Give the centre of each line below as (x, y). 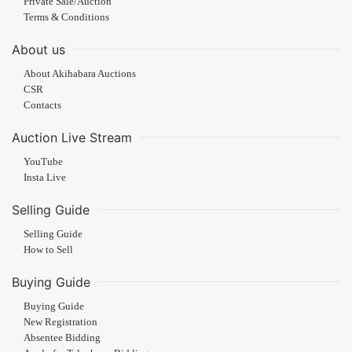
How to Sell (48, 249)
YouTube (43, 161)
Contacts (42, 105)
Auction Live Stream (72, 137)
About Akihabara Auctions (80, 73)
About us (38, 49)
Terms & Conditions (66, 17)
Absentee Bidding (62, 337)
